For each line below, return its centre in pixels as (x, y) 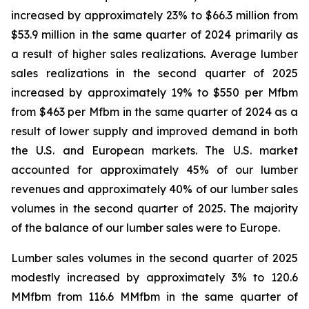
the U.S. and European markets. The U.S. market (154, 150)
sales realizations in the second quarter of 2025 (154, 73)
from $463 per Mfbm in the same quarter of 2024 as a (154, 112)
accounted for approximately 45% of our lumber (154, 170)
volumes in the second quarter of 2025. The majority (154, 208)
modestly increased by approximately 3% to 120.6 (154, 277)
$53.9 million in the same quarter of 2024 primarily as (154, 34)
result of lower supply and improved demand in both (154, 131)
